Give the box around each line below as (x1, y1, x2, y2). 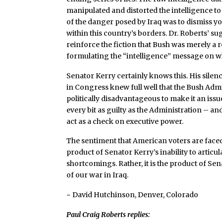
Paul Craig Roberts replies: (66, 210, 150, 219)
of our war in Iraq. (66, 170, 129, 180)
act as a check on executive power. (66, 116, 184, 126)
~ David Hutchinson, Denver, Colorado (66, 190, 199, 200)
